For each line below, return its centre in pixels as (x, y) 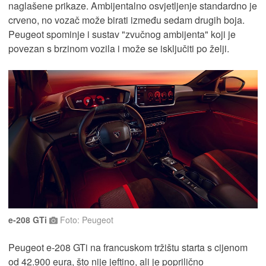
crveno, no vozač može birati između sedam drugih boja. (126, 20)
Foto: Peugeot (85, 220)
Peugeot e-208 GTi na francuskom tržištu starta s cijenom (128, 248)
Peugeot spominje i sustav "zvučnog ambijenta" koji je (122, 34)
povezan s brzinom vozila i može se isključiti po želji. (119, 49)
